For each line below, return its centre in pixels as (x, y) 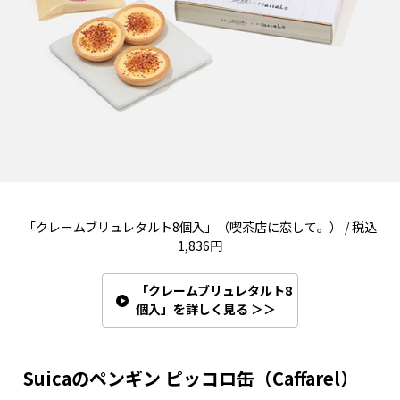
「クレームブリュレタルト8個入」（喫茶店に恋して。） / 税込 (200, 227)
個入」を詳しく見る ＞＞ (206, 309)
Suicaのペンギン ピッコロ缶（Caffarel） (191, 379)
